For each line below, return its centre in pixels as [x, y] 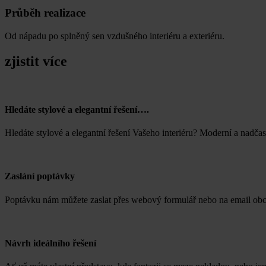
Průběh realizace [45, 13]
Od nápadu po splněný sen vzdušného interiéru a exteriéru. [115, 36]
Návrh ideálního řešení [50, 243]
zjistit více [36, 61]
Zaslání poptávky [40, 176]
